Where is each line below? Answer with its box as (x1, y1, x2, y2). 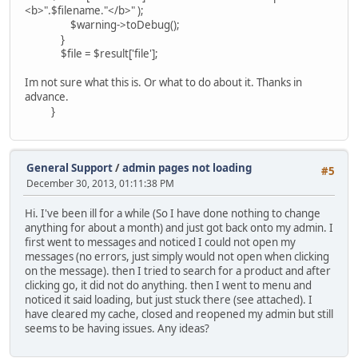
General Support (26, 160, 113, 175)
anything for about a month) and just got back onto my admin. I (25, 220, 333, 235)
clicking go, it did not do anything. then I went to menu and (25, 277, 312, 292)
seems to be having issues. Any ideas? (25, 320, 209, 336)
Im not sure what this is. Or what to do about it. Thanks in (25, 75, 302, 90)
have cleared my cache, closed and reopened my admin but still (25, 306, 333, 321)
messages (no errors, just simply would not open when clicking (25, 249, 329, 264)
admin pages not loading (122, 160, 252, 175)
